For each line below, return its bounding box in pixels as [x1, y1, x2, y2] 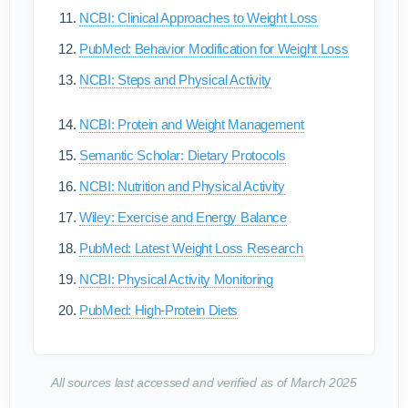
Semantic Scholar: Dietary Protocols [79, 148, 286, 163]
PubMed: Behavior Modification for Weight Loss [79, 41, 349, 56]
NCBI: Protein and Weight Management [79, 117, 304, 132]
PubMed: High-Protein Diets [79, 302, 239, 318]
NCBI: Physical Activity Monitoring [79, 271, 273, 287]
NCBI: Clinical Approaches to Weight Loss [79, 10, 318, 25]
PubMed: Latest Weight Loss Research [79, 240, 303, 256]
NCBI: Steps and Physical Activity [79, 72, 272, 87]
